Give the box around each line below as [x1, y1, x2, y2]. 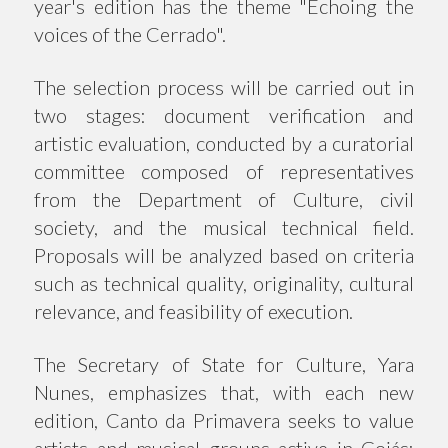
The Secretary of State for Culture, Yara [34, 352, 414, 376]
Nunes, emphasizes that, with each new [34, 380, 414, 404]
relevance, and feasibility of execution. [34, 299, 353, 323]
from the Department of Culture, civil [34, 187, 414, 211]
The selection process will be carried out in [34, 75, 414, 99]
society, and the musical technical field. [34, 215, 414, 239]
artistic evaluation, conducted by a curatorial [34, 131, 414, 155]
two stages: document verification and [34, 103, 414, 127]
